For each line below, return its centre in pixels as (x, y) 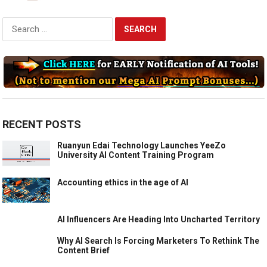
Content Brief (84, 251)
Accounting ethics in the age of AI (123, 183)
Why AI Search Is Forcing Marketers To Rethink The (159, 241)
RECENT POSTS (42, 125)
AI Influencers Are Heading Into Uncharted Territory (159, 220)
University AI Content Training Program (136, 155)
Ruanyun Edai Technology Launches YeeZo (142, 146)
